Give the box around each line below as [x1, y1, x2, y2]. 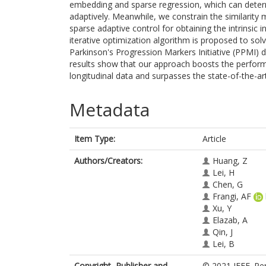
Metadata [69, 97, 150, 122]
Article [202, 133, 226, 144]
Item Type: [74, 133, 115, 144]
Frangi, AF [213, 191, 251, 202]
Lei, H [213, 167, 235, 178]
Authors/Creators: [74, 155, 142, 166]
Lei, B [213, 238, 235, 249]
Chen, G [213, 179, 243, 190]
